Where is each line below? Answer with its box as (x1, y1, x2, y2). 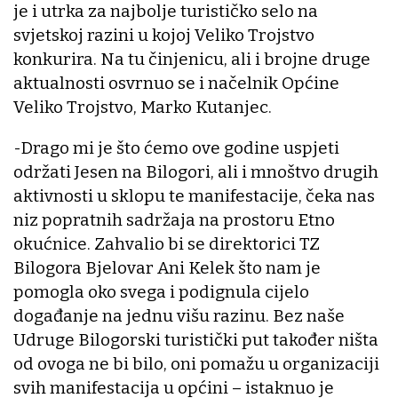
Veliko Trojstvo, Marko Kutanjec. (13, 96, 272, 117)
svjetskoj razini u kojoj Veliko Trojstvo (13, 24, 314, 45)
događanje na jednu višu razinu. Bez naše (13, 305, 345, 326)
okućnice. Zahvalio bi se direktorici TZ (13, 233, 320, 254)
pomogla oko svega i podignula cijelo (13, 281, 309, 302)
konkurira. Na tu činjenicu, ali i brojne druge (13, 48, 370, 69)
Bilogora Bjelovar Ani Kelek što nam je (13, 257, 321, 278)
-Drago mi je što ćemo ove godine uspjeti (13, 137, 339, 158)
